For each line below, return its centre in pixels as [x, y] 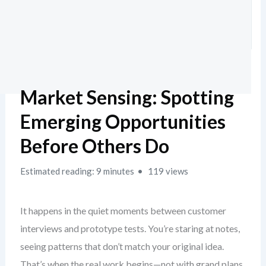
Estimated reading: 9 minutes [77, 171]
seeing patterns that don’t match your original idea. [122, 246]
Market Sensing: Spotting [127, 97]
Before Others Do [94, 146]
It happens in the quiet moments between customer [123, 210]
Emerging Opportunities [123, 121]
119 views [167, 171]
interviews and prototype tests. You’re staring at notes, [130, 228]
